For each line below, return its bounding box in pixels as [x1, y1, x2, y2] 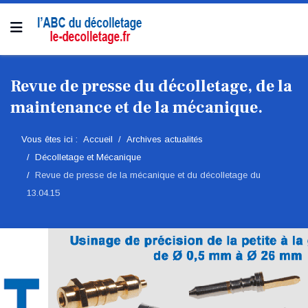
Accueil [83, 134, 113, 144]
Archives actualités [126, 134, 203, 144]
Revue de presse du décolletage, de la [10, 76, 292, 97]
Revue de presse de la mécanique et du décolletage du [35, 170, 261, 180]
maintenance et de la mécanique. [10, 97, 263, 118]
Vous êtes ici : [21, 134, 83, 144]
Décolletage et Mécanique [35, 152, 141, 162]
